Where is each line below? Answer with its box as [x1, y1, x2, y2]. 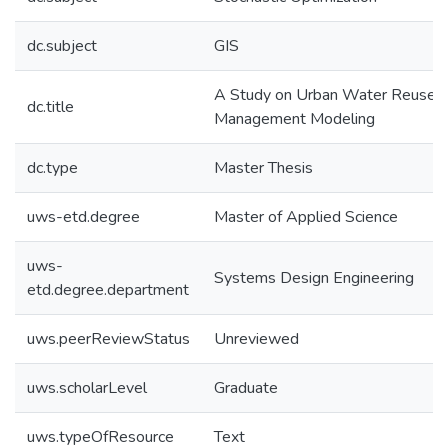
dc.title [27, 96, 74, 118]
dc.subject [27, 35, 97, 57]
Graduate [214, 377, 278, 399]
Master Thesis [214, 157, 313, 179]
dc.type [27, 157, 78, 179]
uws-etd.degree [27, 206, 140, 228]
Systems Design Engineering [214, 267, 414, 289]
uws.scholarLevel [27, 377, 147, 399]
